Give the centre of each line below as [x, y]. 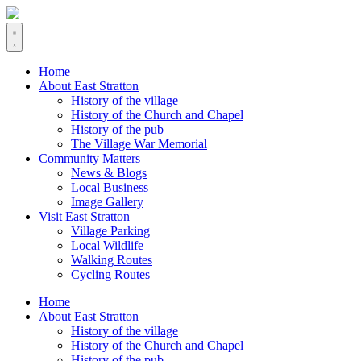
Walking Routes [112, 260]
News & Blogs [109, 173]
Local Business [110, 187]
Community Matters [89, 158]
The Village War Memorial [139, 144]
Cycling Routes [110, 274]
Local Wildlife [107, 245]
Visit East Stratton [84, 216]
